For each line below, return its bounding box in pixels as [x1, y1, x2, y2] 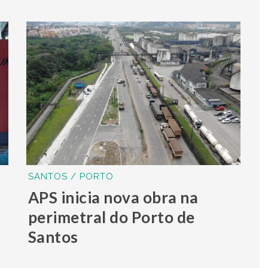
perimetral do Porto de [28, 207, 195, 227]
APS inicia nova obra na [28, 187, 199, 207]
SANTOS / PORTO [28, 170, 114, 182]
